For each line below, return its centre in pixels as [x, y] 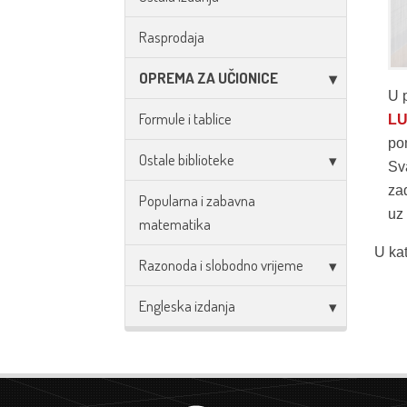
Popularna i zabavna [197, 200]
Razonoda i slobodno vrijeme [221, 265]
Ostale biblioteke [187, 159]
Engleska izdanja [187, 306]
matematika [175, 224]
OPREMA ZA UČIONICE [208, 78]
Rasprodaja [172, 37]
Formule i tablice [185, 119]
